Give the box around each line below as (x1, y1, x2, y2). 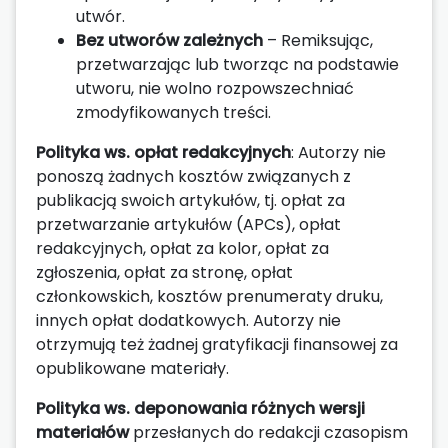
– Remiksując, (263, 28, 373, 52)
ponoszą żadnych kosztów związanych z (36, 164, 351, 188)
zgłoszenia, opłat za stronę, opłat (36, 260, 293, 284)
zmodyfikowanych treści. (76, 100, 271, 124)
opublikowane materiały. (36, 356, 229, 380)
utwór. (76, 4, 125, 28)
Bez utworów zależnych (76, 28, 263, 52)
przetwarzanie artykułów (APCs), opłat (36, 212, 341, 236)
